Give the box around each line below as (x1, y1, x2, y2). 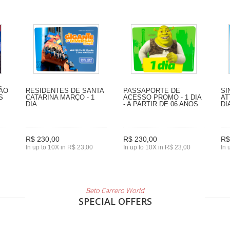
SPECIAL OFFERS (78, 195, 152, 207)
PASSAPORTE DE (123, 86, 180, 94)
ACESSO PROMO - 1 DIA (123, 93, 201, 101)
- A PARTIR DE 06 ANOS (123, 100, 198, 108)
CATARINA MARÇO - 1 (26, 93, 94, 101)
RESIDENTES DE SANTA (26, 86, 104, 94)
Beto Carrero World (86, 185, 144, 195)
